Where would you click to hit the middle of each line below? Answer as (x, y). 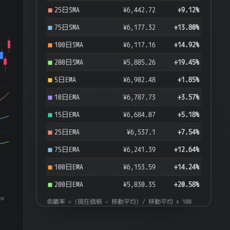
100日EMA (69, 167)
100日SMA (69, 45)
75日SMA (67, 27)
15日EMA (67, 114)
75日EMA (67, 149)
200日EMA (69, 184)
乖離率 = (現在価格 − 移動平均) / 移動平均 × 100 (119, 202)
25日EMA (67, 132)
